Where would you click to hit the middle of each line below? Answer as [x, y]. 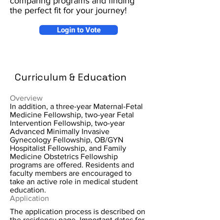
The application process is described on [78, 211]
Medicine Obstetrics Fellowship [64, 156]
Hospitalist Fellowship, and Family [68, 148]
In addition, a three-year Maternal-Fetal [76, 106]
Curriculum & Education [71, 77]
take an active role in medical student [74, 181]
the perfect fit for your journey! [68, 10]
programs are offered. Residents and [72, 165]
